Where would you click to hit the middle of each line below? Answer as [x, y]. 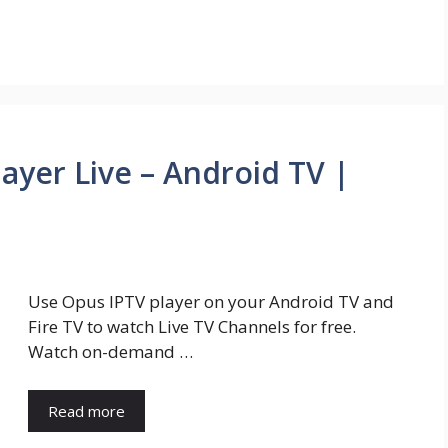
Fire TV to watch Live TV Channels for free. [192, 327]
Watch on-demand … [110, 352]
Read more [86, 410]
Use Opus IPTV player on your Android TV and [211, 302]
